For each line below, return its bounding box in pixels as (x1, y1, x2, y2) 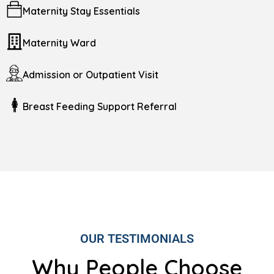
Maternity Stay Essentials (23, 4, 140, 17)
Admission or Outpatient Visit (23, 68, 158, 81)
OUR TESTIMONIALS (80, 231, 194, 246)
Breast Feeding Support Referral (23, 100, 177, 113)
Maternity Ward (23, 36, 96, 49)
